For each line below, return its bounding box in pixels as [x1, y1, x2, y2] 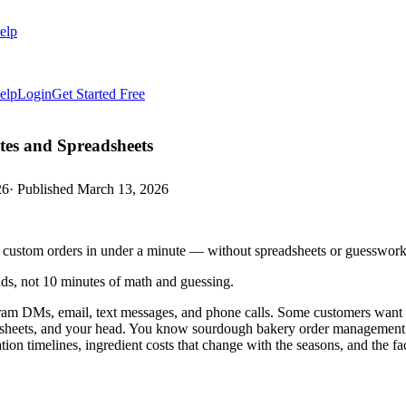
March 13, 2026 [77, 181, 169, 198]
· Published [9, 181, 77, 198]
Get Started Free [52, 86, 145, 101]
